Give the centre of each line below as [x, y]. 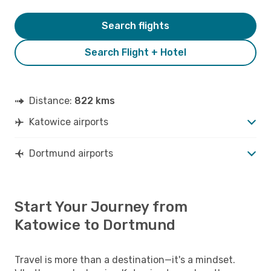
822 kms [95, 100]
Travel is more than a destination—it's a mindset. [125, 260]
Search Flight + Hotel [135, 52]
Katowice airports [69, 122]
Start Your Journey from [101, 207]
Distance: [52, 100]
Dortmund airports [71, 153]
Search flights [135, 25]
